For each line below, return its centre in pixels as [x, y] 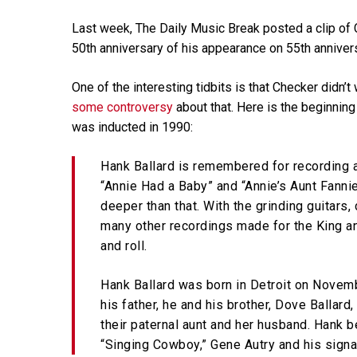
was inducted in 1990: [132, 127]
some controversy [122, 107]
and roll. [124, 245]
